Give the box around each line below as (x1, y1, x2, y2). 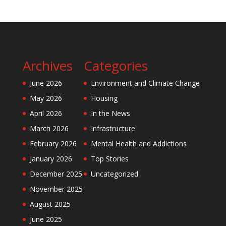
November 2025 (29, 184, 83, 194)
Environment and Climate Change (90, 78, 200, 88)
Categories (83, 56, 148, 75)
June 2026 (29, 78, 62, 88)
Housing (90, 93, 118, 103)
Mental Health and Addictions (90, 138, 187, 148)
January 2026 (29, 153, 72, 163)
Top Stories (90, 153, 129, 163)
